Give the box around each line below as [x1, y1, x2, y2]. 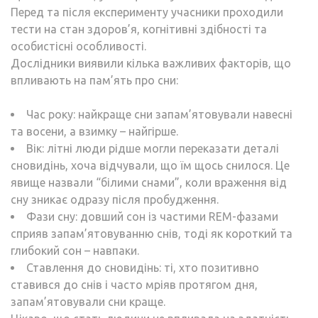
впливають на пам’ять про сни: [11, 74, 178, 87]
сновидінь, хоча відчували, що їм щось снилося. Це [11, 159, 290, 172]
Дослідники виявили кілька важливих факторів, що [11, 57, 291, 70]
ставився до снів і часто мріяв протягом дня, [11, 278, 258, 292]
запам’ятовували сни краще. [11, 295, 165, 309]
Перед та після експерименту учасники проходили [11, 6, 283, 19]
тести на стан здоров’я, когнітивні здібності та [11, 23, 267, 36]
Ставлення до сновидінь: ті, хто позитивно [26, 261, 259, 275]
